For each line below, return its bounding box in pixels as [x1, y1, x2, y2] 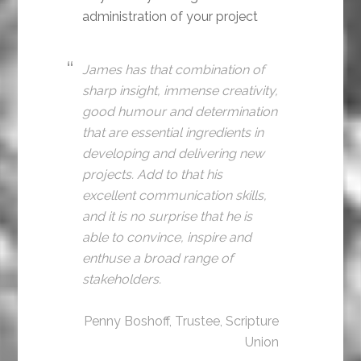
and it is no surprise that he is [82, 209, 253, 225]
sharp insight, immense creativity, [82, 83, 279, 99]
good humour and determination [82, 104, 278, 120]
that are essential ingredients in [82, 125, 264, 141]
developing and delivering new [82, 146, 265, 162]
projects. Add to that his [82, 167, 223, 183]
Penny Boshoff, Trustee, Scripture [83, 313, 279, 330]
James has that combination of [82, 62, 265, 78]
